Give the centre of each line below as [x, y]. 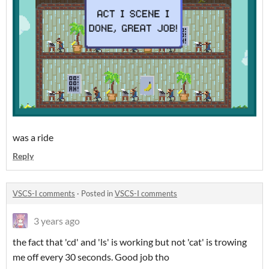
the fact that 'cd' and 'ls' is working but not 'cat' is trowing [130, 241]
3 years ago [57, 220]
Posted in [98, 193]
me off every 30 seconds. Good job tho [91, 256]
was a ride [33, 137]
